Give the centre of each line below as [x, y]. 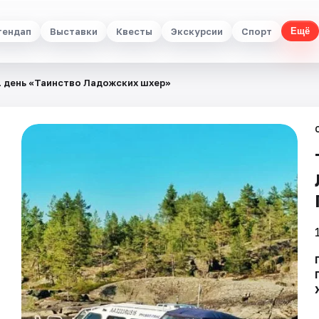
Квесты [134, 31]
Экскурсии [197, 31]
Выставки [73, 31]
